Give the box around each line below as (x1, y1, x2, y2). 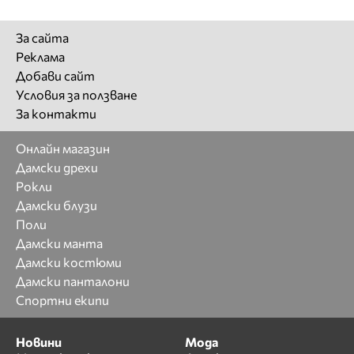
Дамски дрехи (16, 160, 98, 175)
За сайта (16, 30, 69, 46)
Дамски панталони (16, 273, 130, 289)
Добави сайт (16, 68, 95, 84)
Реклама (16, 49, 65, 65)
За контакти (16, 106, 96, 122)
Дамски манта (16, 235, 103, 251)
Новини (16, 333, 62, 349)
